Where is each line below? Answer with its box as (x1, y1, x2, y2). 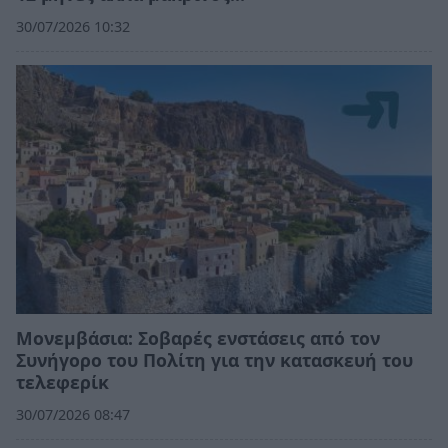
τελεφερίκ (16, 369, 109, 394)
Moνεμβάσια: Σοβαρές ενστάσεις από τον (16, 325, 380, 350)
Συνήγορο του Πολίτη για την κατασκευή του (16, 347, 413, 372)
